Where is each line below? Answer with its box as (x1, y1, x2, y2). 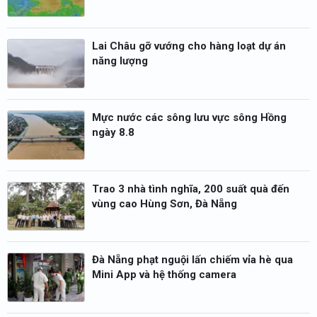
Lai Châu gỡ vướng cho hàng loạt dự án (92, 40, 286, 53)
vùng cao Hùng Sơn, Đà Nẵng (92, 197, 237, 210)
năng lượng (92, 54, 148, 68)
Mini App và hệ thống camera (92, 268, 236, 282)
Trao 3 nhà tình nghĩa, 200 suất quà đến (92, 182, 289, 195)
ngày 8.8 (92, 125, 134, 139)
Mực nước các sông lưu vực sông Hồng (92, 110, 287, 124)
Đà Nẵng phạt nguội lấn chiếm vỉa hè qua (92, 253, 293, 267)
